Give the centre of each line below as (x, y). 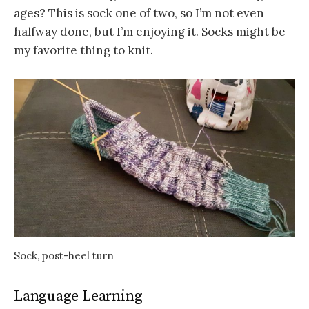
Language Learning (78, 297)
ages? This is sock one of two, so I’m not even (139, 13)
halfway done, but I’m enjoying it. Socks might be (150, 32)
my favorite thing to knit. (83, 51)
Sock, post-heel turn (64, 256)
